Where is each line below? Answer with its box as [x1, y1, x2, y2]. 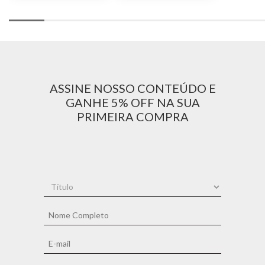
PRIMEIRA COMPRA [76, 109, 189, 124]
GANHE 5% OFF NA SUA [65, 95, 200, 109]
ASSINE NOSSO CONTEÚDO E [49, 81, 216, 95]
